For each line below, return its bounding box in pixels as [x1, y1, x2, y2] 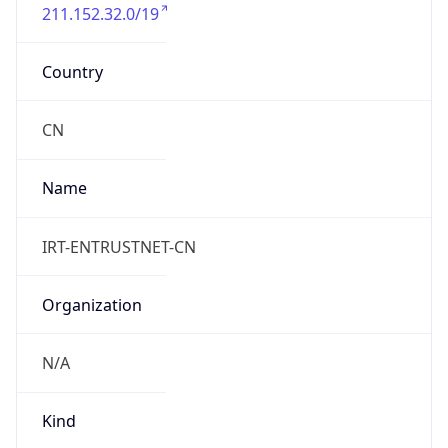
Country [41, 60, 103, 83]
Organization [41, 293, 142, 316]
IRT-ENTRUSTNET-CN [41, 235, 196, 258]
